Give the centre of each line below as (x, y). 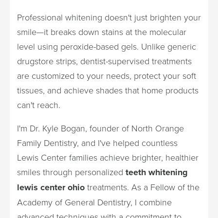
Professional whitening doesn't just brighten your (109, 17)
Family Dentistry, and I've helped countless (97, 143)
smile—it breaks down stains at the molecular (102, 32)
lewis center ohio (51, 187)
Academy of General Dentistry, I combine (94, 202)
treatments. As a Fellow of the (142, 187)
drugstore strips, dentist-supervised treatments (104, 61)
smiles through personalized (71, 172)
